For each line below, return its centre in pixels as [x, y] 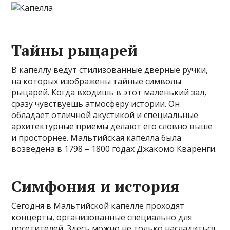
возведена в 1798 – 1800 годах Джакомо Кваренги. [114, 149]
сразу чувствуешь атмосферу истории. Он [96, 104]
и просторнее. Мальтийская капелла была [97, 138]
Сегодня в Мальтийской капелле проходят [98, 206]
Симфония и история [96, 186]
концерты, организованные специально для [102, 217]
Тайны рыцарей [75, 50]
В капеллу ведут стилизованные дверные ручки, [110, 70]
